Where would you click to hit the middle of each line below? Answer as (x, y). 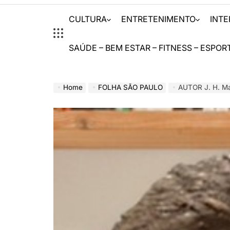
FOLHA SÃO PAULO (131, 87)
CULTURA (88, 19)
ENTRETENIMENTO (159, 19)
